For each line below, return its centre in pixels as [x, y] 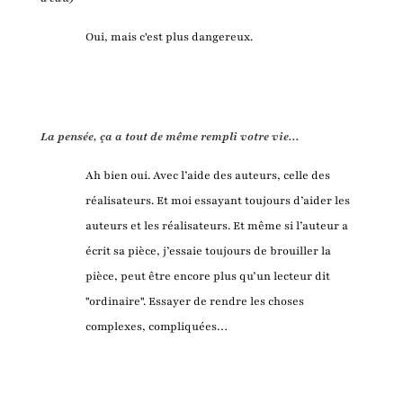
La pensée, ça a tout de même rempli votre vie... [170, 136]
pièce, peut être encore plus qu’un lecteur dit [207, 276]
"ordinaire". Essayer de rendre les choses [194, 301]
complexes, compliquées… [157, 326]
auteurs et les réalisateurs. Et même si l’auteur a [216, 225]
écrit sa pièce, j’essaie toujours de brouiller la [208, 251]
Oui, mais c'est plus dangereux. [169, 36]
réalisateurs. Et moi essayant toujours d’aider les [217, 200]
